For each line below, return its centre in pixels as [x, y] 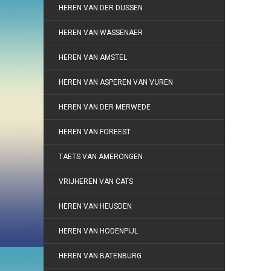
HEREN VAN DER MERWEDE [105, 107]
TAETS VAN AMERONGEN [101, 157]
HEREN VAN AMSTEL [93, 57]
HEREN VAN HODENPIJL [98, 231]
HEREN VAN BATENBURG [100, 256]
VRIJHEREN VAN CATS [96, 181]
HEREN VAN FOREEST [95, 132]
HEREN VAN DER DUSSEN [101, 8]
